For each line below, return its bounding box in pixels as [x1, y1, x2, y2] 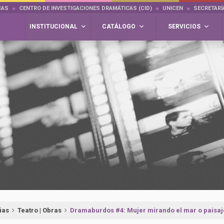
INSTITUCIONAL [29, 23, 77, 30]
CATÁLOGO [102, 23, 135, 30]
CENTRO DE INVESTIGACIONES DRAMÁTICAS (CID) [19, 5, 152, 11]
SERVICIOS [168, 23, 200, 30]
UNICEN [162, 5, 183, 11]
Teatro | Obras [17, 206, 61, 214]
